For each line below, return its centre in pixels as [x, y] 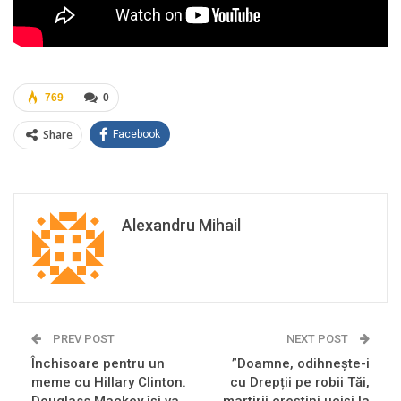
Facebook [137, 135]
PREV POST [82, 339]
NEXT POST [319, 339]
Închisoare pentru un [98, 364]
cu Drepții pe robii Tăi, [300, 383]
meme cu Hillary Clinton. [109, 383]
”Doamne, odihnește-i [301, 364]
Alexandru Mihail [181, 226]
